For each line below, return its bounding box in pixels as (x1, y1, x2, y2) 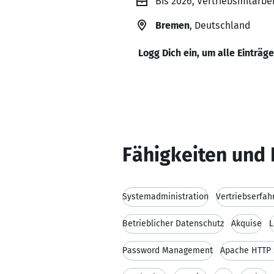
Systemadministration (122, 191, 209, 202)
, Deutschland (190, 20, 250, 31)
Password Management (122, 245, 213, 256)
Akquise (231, 218, 262, 229)
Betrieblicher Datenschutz (122, 218, 224, 229)
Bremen (155, 20, 190, 31)
